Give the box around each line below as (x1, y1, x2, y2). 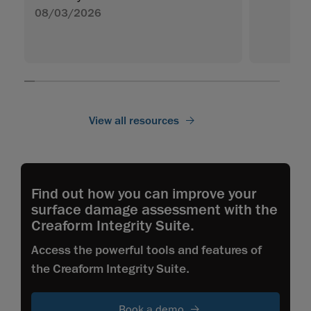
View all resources (89, 114, 179, 128)
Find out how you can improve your (31, 184, 257, 204)
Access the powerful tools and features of (31, 242, 262, 258)
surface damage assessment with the (31, 200, 278, 220)
